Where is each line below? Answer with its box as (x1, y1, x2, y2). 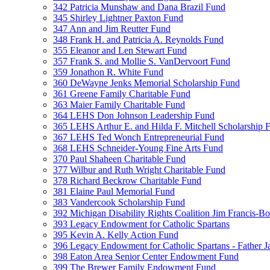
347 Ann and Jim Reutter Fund (53, 24, 171, 34)
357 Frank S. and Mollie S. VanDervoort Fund (53, 56, 230, 66)
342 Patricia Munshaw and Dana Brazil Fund (53, 2, 225, 12)
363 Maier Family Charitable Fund (53, 99, 185, 110)
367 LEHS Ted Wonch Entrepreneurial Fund (53, 132, 224, 142)
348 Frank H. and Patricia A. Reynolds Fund (53, 34, 224, 45)
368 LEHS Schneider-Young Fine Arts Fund (53, 143, 223, 153)
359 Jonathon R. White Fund (53, 67, 163, 77)
